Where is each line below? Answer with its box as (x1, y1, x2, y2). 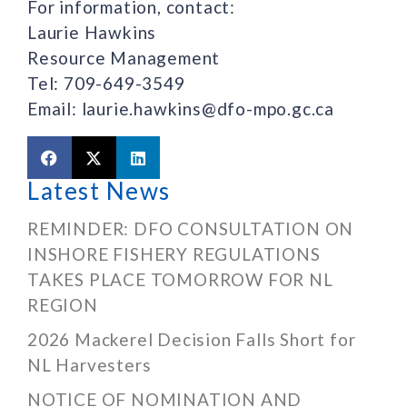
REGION (27, 294, 98, 316)
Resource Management (27, 46, 221, 68)
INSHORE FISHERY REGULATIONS (27, 243, 321, 265)
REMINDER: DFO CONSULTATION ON (27, 218, 354, 240)
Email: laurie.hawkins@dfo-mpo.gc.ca (27, 97, 334, 119)
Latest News (27, 176, 171, 206)
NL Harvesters (27, 354, 152, 376)
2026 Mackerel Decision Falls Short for (27, 329, 356, 351)
